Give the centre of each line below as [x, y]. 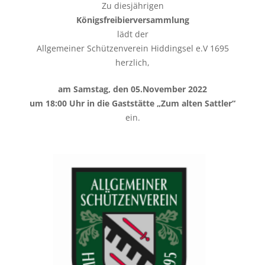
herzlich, [132, 62]
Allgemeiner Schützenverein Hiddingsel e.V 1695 [132, 48]
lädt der [132, 34]
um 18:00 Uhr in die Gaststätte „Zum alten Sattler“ [132, 103]
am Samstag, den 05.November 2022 [132, 89]
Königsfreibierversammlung [132, 20]
